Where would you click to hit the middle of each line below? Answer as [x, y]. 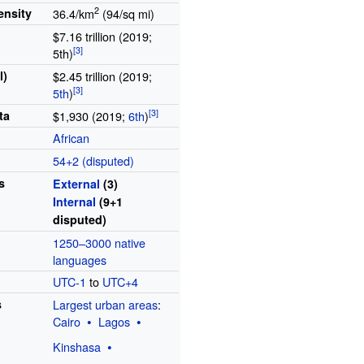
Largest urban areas [106, 305]
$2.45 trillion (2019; [103, 76]
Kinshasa [77, 347]
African [71, 138]
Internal [75, 201]
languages [80, 259]
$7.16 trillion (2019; [103, 37]
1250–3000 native [100, 242]
